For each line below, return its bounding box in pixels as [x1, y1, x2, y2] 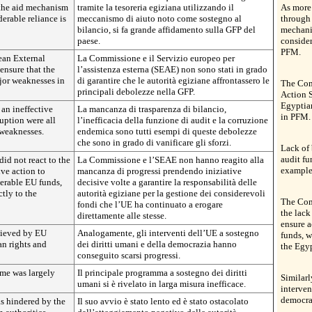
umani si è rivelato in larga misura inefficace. [77, 279, 246, 289]
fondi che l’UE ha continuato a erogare [77, 199, 223, 210]
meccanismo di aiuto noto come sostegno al [77, 13, 242, 24]
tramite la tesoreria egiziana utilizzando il [77, 2, 234, 13]
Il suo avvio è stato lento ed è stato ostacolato [77, 296, 249, 306]
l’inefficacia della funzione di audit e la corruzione [77, 115, 268, 125]
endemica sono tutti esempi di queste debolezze [77, 126, 257, 136]
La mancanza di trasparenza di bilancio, [77, 104, 226, 114]
